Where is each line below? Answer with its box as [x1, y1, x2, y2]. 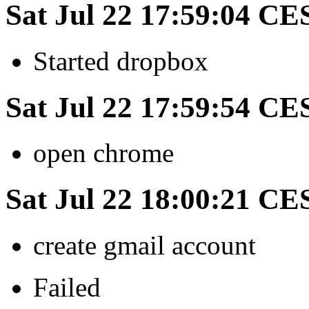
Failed [33, 272, 101, 303]
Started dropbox [33, 46, 208, 76]
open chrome [33, 138, 174, 168]
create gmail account [33, 230, 256, 261]
